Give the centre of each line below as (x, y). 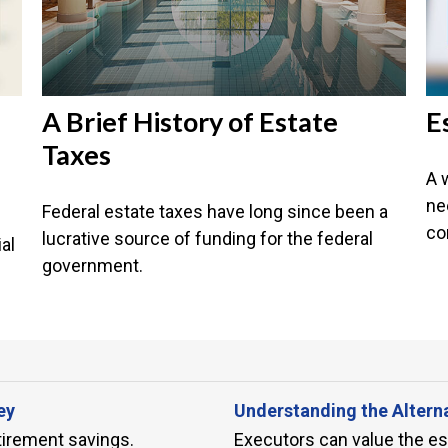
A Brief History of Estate (190, 121)
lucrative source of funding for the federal (208, 238)
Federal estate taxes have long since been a (215, 211)
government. (93, 265)
